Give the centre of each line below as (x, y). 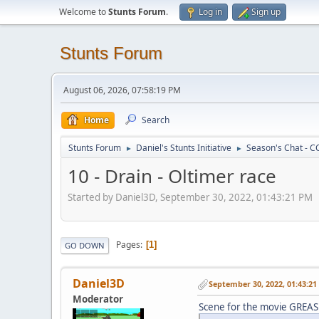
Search (156, 120)
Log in (210, 12)
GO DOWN (85, 245)
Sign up (266, 12)
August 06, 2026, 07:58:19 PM (122, 90)
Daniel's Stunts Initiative (184, 148)
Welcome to (84, 12)
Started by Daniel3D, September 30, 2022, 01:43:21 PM (190, 197)
